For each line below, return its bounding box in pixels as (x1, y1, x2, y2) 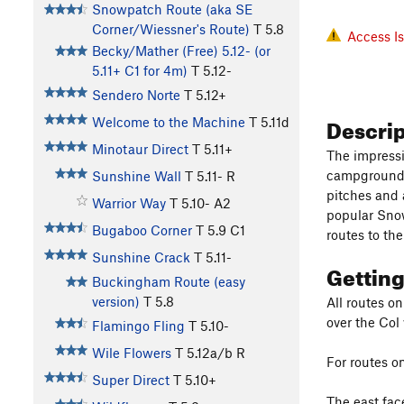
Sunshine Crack (91, 248, 190, 265)
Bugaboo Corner (91, 221, 192, 238)
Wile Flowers (91, 344, 171, 361)
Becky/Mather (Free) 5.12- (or (91, 41, 271, 59)
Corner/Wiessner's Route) (91, 20, 250, 37)
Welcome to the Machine (91, 113, 245, 130)
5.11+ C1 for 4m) (91, 61, 188, 78)
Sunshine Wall (91, 167, 181, 184)
